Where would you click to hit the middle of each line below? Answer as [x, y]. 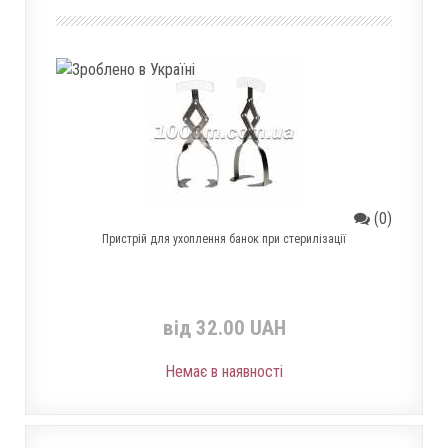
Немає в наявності [224, 371]
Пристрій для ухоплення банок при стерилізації [224, 239]
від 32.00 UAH [224, 328]
